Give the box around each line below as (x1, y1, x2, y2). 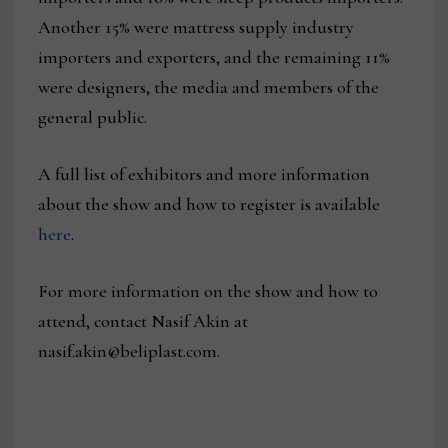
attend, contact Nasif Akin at (38, 310, 249, 333)
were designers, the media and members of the (38, 76, 380, 99)
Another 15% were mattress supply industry (38, 16, 355, 39)
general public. (38, 106, 148, 129)
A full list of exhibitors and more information (38, 163, 371, 186)
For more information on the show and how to (38, 280, 379, 303)
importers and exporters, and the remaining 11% (38, 46, 391, 69)
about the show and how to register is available (38, 193, 381, 216)
